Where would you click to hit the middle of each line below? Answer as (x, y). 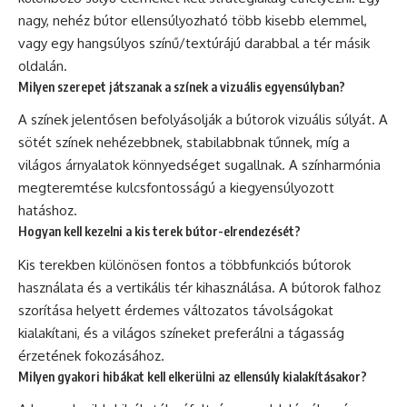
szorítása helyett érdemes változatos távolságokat (176, 310)
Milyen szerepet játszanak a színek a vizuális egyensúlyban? (182, 86)
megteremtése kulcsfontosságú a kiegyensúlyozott (176, 188)
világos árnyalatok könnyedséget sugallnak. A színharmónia (199, 165)
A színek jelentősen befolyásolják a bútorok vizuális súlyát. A (203, 120)
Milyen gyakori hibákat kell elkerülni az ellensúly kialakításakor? (193, 376)
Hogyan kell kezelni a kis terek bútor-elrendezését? (159, 232)
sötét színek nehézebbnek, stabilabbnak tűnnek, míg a (184, 143)
